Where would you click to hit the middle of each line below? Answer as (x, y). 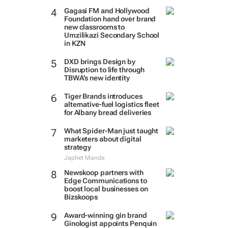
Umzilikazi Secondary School (112, 35)
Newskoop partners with (104, 173)
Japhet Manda (84, 158)
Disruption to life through (104, 70)
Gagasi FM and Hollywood (107, 11)
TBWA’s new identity (97, 78)
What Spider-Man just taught (111, 131)
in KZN (75, 43)
